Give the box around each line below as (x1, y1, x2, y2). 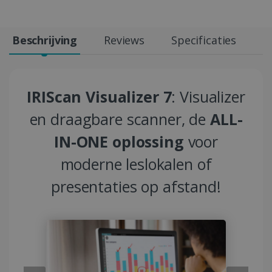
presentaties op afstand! (51, 176, 221, 197)
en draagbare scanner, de (29, 109, 210, 130)
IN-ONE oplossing (54, 131, 184, 152)
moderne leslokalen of (60, 154, 212, 175)
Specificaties (171, 33, 237, 48)
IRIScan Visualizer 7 (27, 86, 172, 107)
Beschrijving (12, 33, 78, 48)
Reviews (104, 33, 145, 48)
